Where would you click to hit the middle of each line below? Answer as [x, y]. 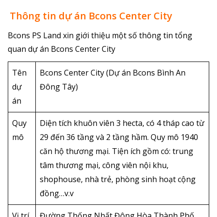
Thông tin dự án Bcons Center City [91, 15]
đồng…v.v [58, 193]
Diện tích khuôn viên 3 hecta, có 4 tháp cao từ [122, 123]
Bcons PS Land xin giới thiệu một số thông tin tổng [100, 35]
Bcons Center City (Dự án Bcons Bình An [113, 72]
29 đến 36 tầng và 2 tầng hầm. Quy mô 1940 [119, 137]
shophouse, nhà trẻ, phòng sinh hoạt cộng [118, 179]
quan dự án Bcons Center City [62, 49]
